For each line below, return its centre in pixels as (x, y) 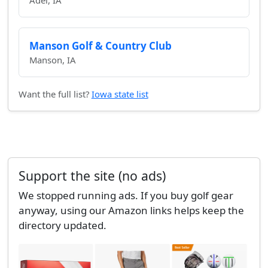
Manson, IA (52, 60)
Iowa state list (120, 94)
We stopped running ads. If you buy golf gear (126, 196)
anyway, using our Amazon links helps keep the (131, 211)
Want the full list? (55, 94)
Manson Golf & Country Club (100, 46)
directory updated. (62, 226)
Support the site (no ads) (92, 175)
